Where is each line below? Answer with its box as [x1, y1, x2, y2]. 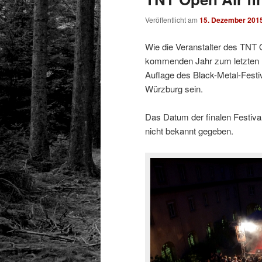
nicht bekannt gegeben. [145, 125, 233, 137]
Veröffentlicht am [145, 15, 199, 25]
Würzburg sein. [145, 82, 203, 95]
